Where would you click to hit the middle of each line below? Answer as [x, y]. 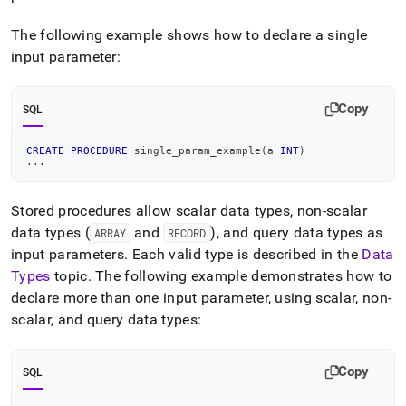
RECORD [187, 233]
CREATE [45, 150]
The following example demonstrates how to [242, 276]
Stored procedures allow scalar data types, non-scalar [189, 211]
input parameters [68, 254]
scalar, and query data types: [106, 319]
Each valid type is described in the [245, 254]
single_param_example [194, 150]
